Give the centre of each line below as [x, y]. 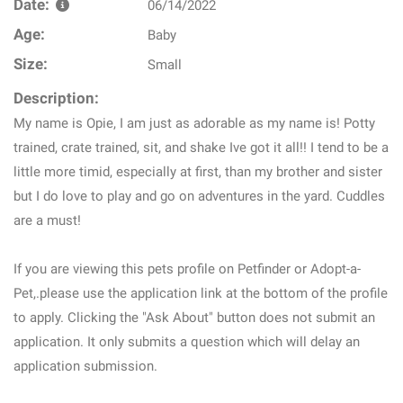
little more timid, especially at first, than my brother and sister [198, 172]
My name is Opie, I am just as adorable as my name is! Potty [194, 123]
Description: [56, 99]
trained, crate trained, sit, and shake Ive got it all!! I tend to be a [201, 148]
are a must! [47, 220]
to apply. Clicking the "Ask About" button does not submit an [194, 318]
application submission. [85, 366]
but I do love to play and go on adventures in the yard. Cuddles [199, 196]
